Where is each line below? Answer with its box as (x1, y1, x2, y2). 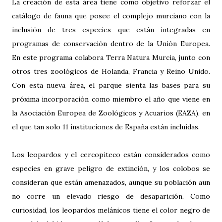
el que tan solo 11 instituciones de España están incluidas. (12, 122, 200, 132)
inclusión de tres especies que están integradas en (12, 25, 210, 35)
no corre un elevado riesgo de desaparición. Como (12, 192, 210, 201)
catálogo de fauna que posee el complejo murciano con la (12, 11, 210, 21)
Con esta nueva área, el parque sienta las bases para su (12, 81, 210, 90)
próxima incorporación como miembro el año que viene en (12, 95, 210, 104)
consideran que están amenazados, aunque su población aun (12, 178, 210, 187)
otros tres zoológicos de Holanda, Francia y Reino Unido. (12, 67, 210, 76)
